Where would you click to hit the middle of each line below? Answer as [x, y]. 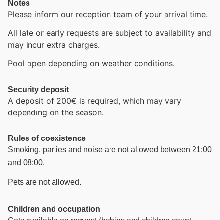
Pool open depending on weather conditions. [91, 64]
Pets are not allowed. [44, 182]
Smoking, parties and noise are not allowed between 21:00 [110, 150]
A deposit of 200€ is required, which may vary [95, 100]
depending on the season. [56, 112]
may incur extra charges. [54, 44]
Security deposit [38, 89]
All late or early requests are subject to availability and [110, 33]
